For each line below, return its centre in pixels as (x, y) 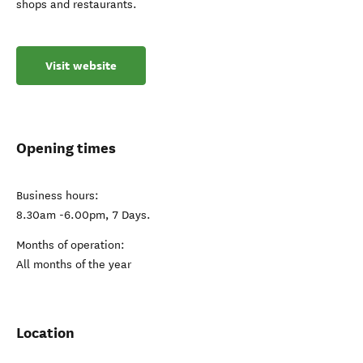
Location (45, 333)
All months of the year (74, 265)
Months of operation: (70, 245)
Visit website (81, 66)
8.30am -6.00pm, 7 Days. (83, 215)
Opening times (66, 148)
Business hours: (58, 196)
